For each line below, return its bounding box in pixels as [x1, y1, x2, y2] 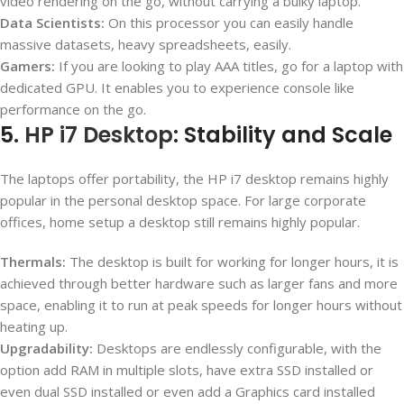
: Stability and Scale [173, 120, 392, 151]
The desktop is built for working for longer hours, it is [66, 252, 399, 271]
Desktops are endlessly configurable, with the [93, 339, 381, 358]
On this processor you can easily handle [105, 14, 353, 32]
